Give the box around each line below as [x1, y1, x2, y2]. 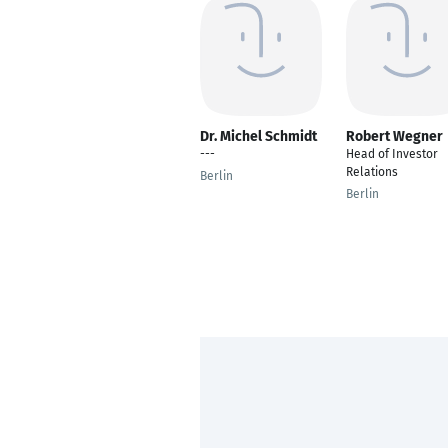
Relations [346, 165, 398, 179]
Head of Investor [346, 147, 438, 161]
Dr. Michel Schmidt [200, 128, 317, 145]
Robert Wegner [346, 128, 443, 145]
